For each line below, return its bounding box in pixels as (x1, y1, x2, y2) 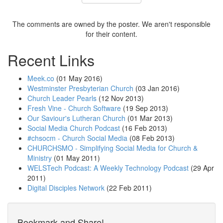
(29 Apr (189, 163, 214, 173)
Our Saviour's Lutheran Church (27, 113, 125, 123)
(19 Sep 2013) (121, 103, 168, 113)
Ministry (27, 153, 52, 163)
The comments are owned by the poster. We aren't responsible (12, 19, 211, 29)
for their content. (86, 29, 137, 39)
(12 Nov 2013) (97, 93, 144, 104)
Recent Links (7, 49, 95, 71)
